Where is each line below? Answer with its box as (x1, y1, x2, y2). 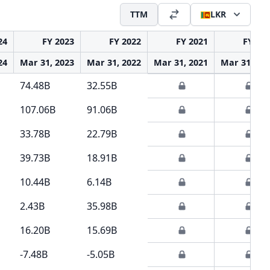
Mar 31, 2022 (87, 57, 141, 68)
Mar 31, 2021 (154, 57, 208, 68)
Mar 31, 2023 (20, 57, 74, 68)
